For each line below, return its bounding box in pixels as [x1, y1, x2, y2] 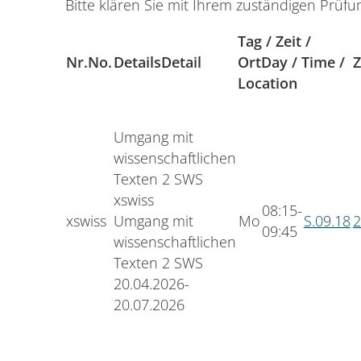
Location [237, 73, 297, 93]
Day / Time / [260, 52, 345, 72]
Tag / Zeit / [237, 31, 311, 51]
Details [113, 52, 161, 72]
